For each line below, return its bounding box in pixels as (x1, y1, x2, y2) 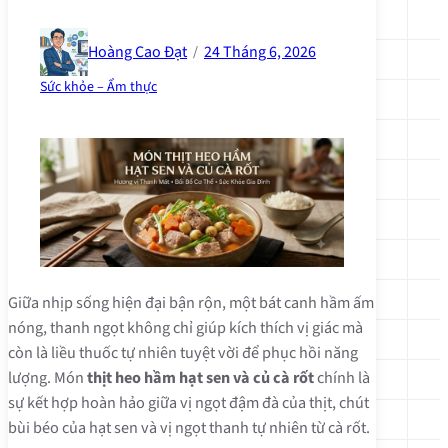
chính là (314, 366, 370, 390)
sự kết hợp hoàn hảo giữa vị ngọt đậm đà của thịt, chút (8, 391, 369, 415)
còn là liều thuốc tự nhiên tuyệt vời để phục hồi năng (8, 341, 358, 365)
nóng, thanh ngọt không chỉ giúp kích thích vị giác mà (8, 316, 363, 340)
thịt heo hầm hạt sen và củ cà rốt (87, 366, 314, 390)
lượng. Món (8, 366, 87, 390)
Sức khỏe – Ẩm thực (40, 77, 157, 97)
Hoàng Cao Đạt (88, 40, 187, 63)
